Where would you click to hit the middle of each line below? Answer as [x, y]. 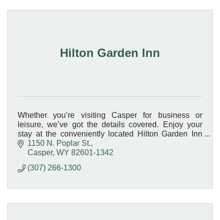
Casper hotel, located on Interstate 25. [83, 143]
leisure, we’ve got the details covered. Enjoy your [110, 124]
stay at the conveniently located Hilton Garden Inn [110, 134]
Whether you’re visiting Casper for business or [110, 115]
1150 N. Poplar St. [59, 143]
